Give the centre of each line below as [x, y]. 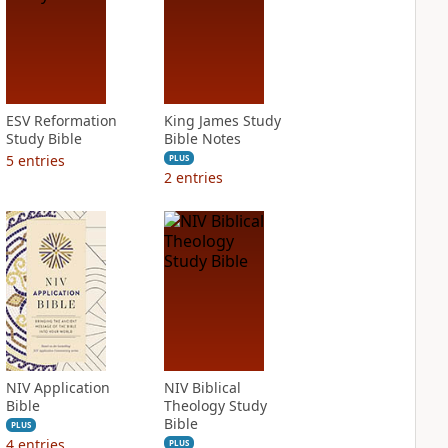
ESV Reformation [61, 120]
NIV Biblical [202, 387]
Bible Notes [202, 138]
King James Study [222, 120]
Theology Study [215, 405]
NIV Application [57, 387]
